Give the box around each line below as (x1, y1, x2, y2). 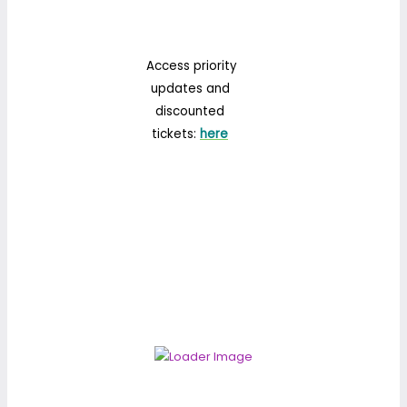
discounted (155, 103, 224, 121)
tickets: (152, 125, 200, 144)
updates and (150, 80, 230, 98)
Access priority (143, 57, 237, 75)
